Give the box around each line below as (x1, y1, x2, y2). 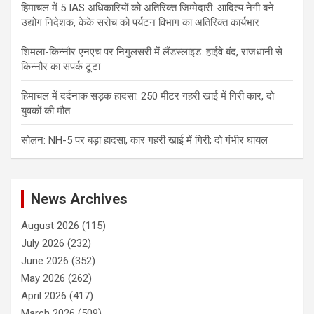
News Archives (31, 191, 128, 208)
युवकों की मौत (21, 104, 70, 118)
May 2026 (21, 272, 65, 285)
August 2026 (21, 219, 79, 233)
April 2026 (21, 289, 67, 303)
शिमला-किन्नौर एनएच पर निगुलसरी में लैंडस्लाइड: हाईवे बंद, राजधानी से (21, 46, 282, 59)
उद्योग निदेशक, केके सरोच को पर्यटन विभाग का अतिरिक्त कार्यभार (21, 16, 259, 29)
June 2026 (21, 254, 69, 268)
